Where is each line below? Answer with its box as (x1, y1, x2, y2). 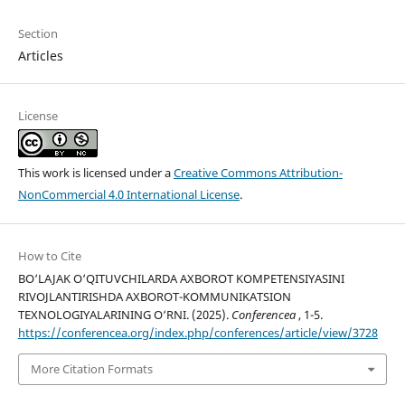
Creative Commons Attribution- (173, 165, 343, 182)
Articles (17, 47, 63, 65)
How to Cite (17, 248, 81, 265)
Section (17, 25, 58, 42)
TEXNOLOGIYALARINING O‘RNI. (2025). (17, 306, 231, 324)
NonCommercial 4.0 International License (17, 186, 240, 203)
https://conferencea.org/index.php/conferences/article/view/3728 (17, 325, 378, 342)
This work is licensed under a (17, 165, 174, 182)
